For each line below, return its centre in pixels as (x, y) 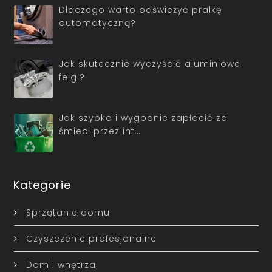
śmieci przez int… (100, 131)
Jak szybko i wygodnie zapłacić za (143, 117)
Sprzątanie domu (68, 213)
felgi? (72, 77)
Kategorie (42, 185)
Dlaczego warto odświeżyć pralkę (141, 10)
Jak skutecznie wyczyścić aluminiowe (150, 63)
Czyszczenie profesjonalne (91, 239)
